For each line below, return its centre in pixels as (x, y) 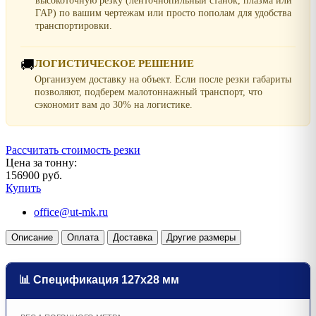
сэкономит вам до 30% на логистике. (114, 104)
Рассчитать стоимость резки (73, 150)
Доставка (133, 237)
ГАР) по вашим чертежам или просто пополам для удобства (163, 13)
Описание (32, 237)
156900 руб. (34, 175)
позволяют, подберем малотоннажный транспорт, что (148, 92)
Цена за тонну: (41, 162)
